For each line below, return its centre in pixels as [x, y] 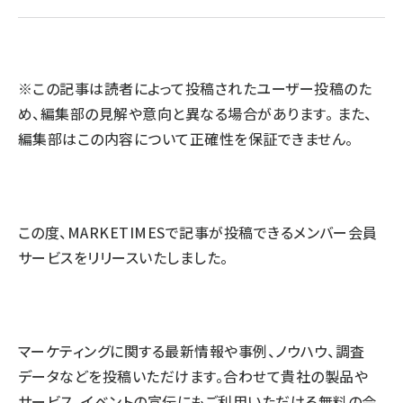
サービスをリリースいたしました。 [123, 257]
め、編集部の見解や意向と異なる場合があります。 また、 [195, 113]
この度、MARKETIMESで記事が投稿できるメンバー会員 [198, 232]
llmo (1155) [107, 32]
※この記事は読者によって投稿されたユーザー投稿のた [195, 88]
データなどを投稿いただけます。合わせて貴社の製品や [193, 376]
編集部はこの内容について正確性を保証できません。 [186, 139]
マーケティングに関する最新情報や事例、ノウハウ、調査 [192, 351]
